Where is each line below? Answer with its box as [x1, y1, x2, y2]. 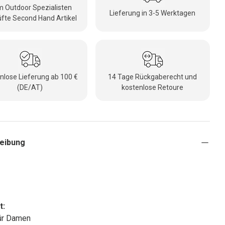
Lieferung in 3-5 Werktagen [109, 9, 196, 17]
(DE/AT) [17, 83, 43, 92]
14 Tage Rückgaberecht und [108, 73, 197, 81]
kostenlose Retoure [122, 83, 184, 92]
